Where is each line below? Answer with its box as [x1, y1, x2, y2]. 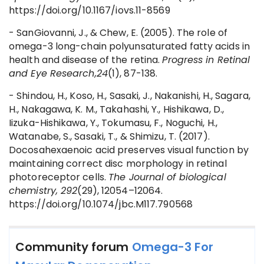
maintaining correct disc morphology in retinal [9, 157, 227, 170]
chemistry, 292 [9, 184, 78, 197]
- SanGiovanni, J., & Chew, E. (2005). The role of [9, 26, 227, 39]
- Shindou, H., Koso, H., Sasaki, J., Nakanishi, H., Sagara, [9, 89, 250, 103]
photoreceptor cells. [9, 170, 109, 184]
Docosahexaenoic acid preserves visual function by [9, 143, 249, 157]
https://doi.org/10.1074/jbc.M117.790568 [9, 197, 193, 211]
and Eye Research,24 [9, 67, 108, 80]
